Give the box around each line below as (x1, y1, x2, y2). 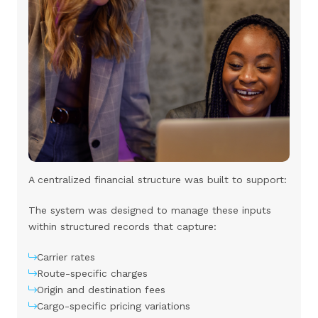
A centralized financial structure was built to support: (28, 173, 287, 185)
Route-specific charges (37, 267, 148, 279)
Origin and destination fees (37, 283, 165, 295)
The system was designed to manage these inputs (28, 204, 271, 216)
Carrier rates (37, 251, 95, 263)
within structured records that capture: (28, 220, 216, 232)
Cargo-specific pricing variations (37, 300, 190, 312)
